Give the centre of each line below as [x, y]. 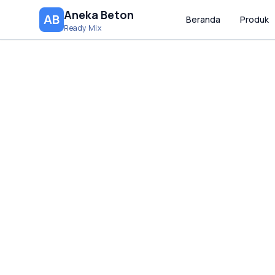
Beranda [203, 19]
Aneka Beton [99, 15]
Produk [254, 19]
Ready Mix [83, 28]
